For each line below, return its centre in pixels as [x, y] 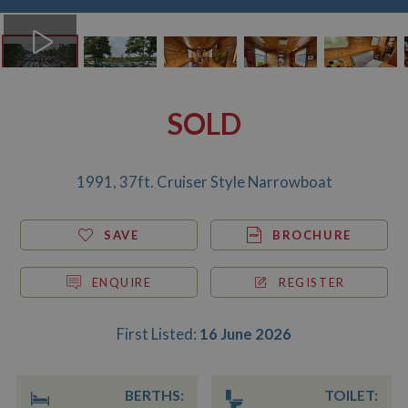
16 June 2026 [245, 335]
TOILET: [351, 395]
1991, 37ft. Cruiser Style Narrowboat [204, 183]
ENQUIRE [122, 283]
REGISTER [312, 283]
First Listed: [158, 335]
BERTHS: [154, 395]
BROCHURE [312, 235]
